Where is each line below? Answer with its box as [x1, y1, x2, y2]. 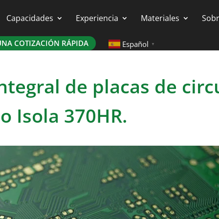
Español [122, 39, 149, 49]
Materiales [141, 13, 179, 23]
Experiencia [76, 13, 118, 23]
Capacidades [6, 13, 53, 23]
